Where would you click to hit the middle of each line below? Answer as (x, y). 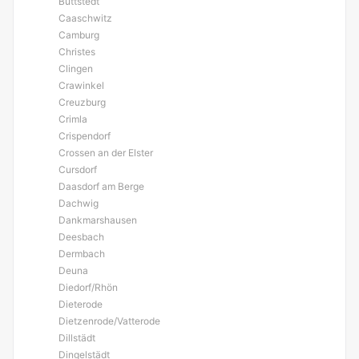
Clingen (76, 69)
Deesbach (81, 237)
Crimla (73, 119)
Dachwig (79, 203)
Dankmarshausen (98, 220)
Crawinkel (81, 85)
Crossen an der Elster (106, 153)
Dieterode (81, 304)
